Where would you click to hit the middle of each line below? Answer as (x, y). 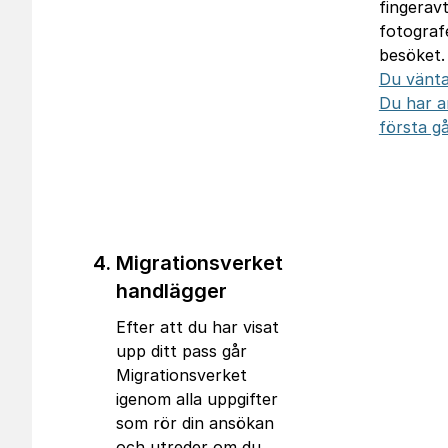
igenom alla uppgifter (197, 399)
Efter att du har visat (197, 327)
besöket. (411, 55)
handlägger (171, 291)
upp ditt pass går (181, 351)
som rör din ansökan (195, 423)
